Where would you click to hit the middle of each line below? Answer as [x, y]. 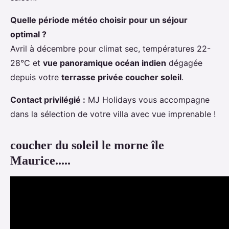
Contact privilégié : [48, 100]
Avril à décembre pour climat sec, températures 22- [110, 49]
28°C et [27, 63]
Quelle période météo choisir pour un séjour [99, 20]
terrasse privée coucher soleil [121, 77]
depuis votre [36, 77]
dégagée [184, 63]
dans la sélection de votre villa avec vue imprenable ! [113, 114]
